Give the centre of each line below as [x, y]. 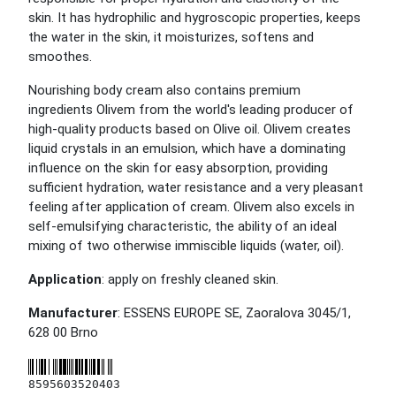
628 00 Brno [63, 332]
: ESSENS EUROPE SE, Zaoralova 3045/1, [234, 313]
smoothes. [60, 57]
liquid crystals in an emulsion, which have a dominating [187, 148]
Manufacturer [73, 313]
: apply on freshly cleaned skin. [190, 279]
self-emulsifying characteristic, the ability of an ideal [183, 226]
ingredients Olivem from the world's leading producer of [191, 110]
